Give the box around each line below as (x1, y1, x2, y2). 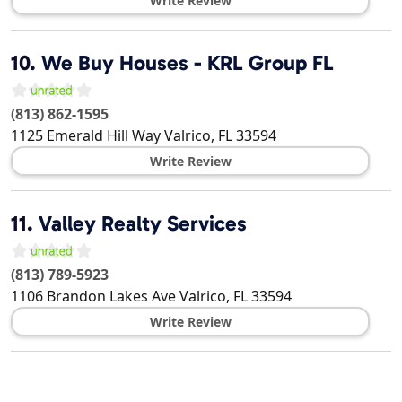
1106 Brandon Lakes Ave (11, 286, 176, 307)
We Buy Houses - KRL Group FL (41, 50, 334, 76)
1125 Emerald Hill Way (11, 126, 161, 146)
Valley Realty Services (39, 211, 247, 237)
